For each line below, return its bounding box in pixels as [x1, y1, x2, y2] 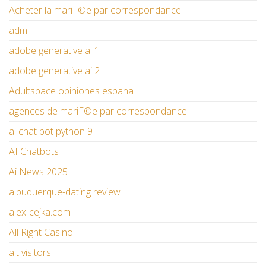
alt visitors [9, 246, 51, 259]
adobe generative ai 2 [9, 64, 100, 78]
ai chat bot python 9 [9, 125, 93, 138]
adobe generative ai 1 [9, 44, 100, 58]
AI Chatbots [9, 145, 59, 159]
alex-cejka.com [9, 205, 71, 219]
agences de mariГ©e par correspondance [9, 104, 187, 118]
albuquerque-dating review [9, 185, 121, 199]
